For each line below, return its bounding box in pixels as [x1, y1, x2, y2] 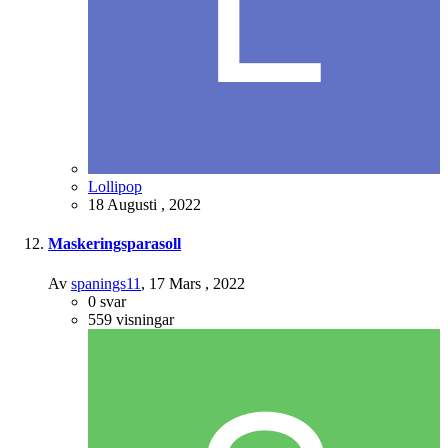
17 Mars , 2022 [149, 274, 245, 292]
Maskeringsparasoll [48, 235, 181, 253]
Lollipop [88, 178, 142, 196]
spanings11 [71, 274, 141, 292]
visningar [116, 310, 174, 328]
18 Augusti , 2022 [88, 196, 201, 214]
